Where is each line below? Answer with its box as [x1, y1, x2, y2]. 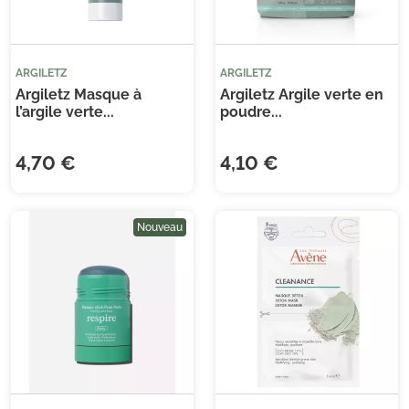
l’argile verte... [16, 103, 114, 121]
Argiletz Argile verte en [220, 86, 383, 104]
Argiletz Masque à [16, 86, 142, 104]
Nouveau [137, 221, 183, 235]
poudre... [220, 103, 282, 121]
